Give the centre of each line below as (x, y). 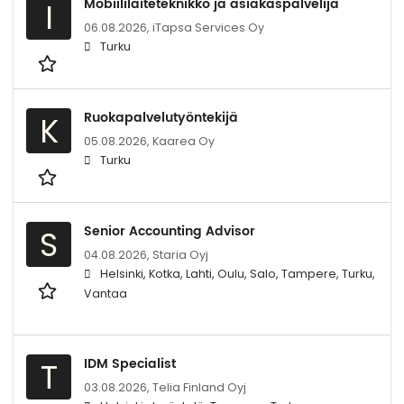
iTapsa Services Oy (208, 27)
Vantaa (106, 293)
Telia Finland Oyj (199, 387)
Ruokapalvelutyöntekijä (161, 117)
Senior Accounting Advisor (170, 231)
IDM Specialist (130, 363)
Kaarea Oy (184, 141)
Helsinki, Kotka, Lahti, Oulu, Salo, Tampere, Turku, (238, 273)
